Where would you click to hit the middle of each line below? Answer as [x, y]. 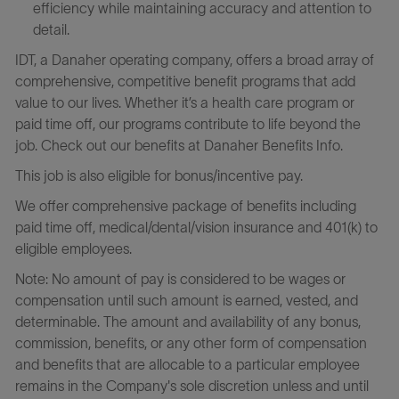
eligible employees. [73, 248]
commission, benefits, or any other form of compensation [191, 342]
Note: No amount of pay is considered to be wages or [180, 278]
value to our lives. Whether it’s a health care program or [184, 102]
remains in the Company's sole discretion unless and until [191, 385]
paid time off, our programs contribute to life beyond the [187, 123]
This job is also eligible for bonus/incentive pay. [159, 175]
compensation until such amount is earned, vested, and [186, 300]
